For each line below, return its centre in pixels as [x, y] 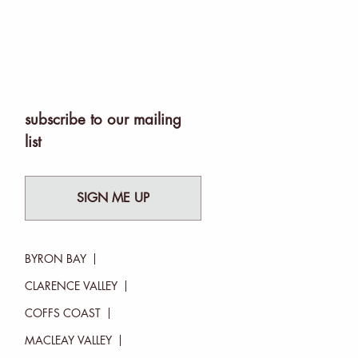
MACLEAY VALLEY [68, 341]
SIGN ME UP [113, 199]
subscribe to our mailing [103, 119]
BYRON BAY [55, 259]
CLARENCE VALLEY [71, 286]
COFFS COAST [62, 314]
